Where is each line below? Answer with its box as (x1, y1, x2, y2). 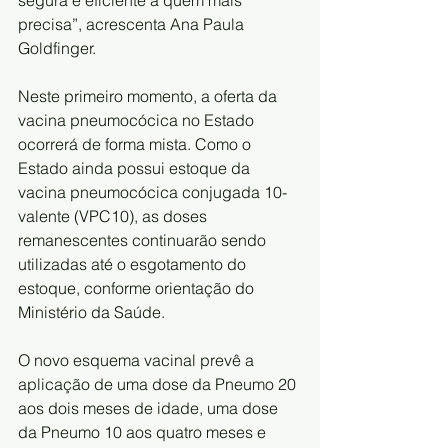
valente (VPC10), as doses (18, 205, 211, 226)
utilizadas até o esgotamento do (18, 253, 250, 274)
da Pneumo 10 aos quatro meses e (18, 421, 270, 442)
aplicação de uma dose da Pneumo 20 (18, 373, 300, 394)
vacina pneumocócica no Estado (18, 109, 258, 130)
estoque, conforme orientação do (18, 277, 258, 298)
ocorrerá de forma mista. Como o (18, 133, 255, 154)
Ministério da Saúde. (18, 301, 165, 322)
